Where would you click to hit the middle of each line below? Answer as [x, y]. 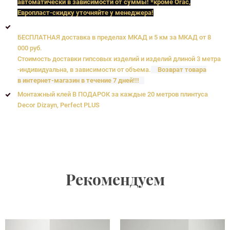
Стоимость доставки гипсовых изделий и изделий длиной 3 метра [119, 59]
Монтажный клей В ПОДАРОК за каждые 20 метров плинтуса [113, 94]
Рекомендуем [115, 179]
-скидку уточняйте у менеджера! [102, 12]
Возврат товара [182, 69]
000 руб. [31, 48]
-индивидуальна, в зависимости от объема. [84, 69]
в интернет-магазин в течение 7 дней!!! [79, 80]
